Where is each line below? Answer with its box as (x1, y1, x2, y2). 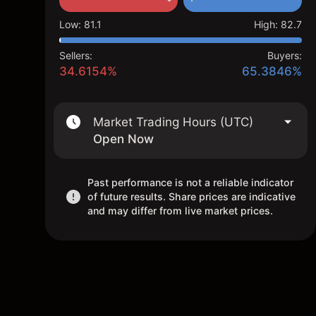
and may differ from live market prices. (87, 205, 273, 217)
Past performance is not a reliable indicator (87, 176, 293, 188)
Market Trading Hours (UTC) (93, 115, 253, 129)
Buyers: (267, 49, 302, 61)
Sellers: (59, 49, 92, 61)
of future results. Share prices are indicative (87, 190, 296, 202)
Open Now (93, 132, 154, 146)
